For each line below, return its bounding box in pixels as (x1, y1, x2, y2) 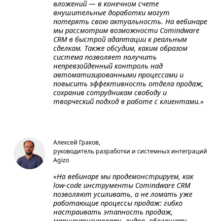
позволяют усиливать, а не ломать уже (53, 189, 192, 199)
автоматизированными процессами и (53, 70, 184, 79)
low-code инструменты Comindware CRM (53, 181, 190, 190)
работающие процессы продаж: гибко (53, 198, 183, 208)
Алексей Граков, (53, 138, 100, 147)
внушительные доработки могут (53, 8, 170, 17)
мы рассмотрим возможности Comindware (53, 26, 199, 35)
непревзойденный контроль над (53, 61, 163, 71)
